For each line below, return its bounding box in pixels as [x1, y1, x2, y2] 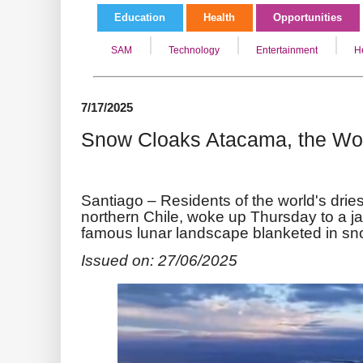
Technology [169, 45, 220, 56]
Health [203, 11, 235, 23]
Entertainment [256, 45, 318, 56]
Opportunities [273, 11, 342, 23]
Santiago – [81, 190, 160, 209]
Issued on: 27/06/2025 [81, 250, 237, 269]
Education [114, 11, 165, 23]
